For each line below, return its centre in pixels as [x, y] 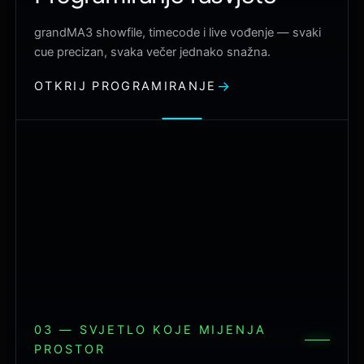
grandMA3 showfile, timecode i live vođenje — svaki [178, 33]
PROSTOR [70, 350]
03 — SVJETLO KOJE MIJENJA [150, 330]
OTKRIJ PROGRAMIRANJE [126, 87]
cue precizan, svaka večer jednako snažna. [152, 52]
